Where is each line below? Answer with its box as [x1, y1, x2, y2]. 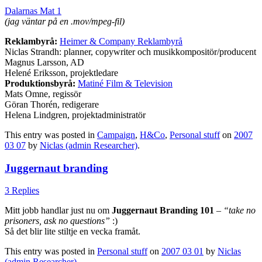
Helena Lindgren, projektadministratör [5, 109, 146, 120]
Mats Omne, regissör [5, 88, 81, 99]
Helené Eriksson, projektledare [5, 67, 118, 78]
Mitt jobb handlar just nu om [5, 205, 112, 216]
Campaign [97, 129, 135, 140]
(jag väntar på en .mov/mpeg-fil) [5, 16, 125, 26]
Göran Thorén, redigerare [5, 99, 99, 109]
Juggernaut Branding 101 [112, 205, 214, 216]
